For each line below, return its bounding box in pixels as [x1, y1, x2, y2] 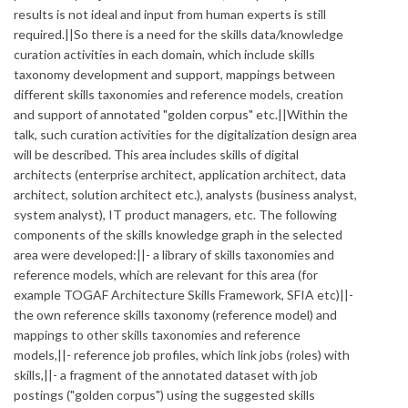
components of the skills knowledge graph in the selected [14, 227, 342, 242]
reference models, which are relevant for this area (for [14, 267, 318, 282]
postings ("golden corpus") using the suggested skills [14, 387, 315, 403]
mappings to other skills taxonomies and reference [14, 327, 301, 342]
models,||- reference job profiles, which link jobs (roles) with [14, 347, 350, 362]
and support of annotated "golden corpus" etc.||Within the [14, 107, 348, 122]
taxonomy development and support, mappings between [14, 66, 335, 82]
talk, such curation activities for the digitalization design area [14, 127, 357, 142]
